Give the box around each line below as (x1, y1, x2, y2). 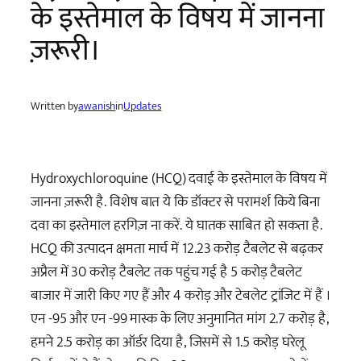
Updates (123, 96, 162, 115)
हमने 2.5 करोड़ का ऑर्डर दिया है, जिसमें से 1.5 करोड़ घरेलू (31, 329, 305, 355)
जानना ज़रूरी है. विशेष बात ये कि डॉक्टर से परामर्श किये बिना (31, 189, 321, 214)
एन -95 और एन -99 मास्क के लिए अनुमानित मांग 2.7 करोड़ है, (31, 305, 329, 331)
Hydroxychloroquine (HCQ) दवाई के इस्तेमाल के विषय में (31, 165, 327, 191)
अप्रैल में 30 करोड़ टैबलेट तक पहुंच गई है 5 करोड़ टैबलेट (31, 259, 302, 284)
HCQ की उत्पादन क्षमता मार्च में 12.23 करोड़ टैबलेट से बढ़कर (31, 235, 323, 261)
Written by (31, 96, 78, 115)
